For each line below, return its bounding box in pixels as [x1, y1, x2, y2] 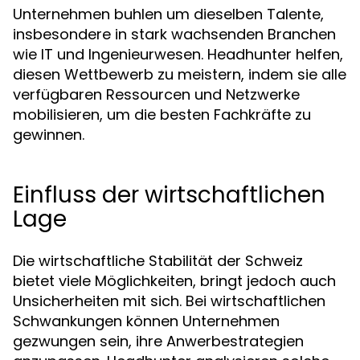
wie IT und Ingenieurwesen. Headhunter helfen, [13, 44, 343, 64]
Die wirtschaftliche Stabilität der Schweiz [13, 251, 303, 271]
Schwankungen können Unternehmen [13, 311, 280, 331]
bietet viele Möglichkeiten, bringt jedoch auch [13, 271, 336, 291]
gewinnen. [13, 125, 84, 145]
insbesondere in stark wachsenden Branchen [13, 24, 336, 44]
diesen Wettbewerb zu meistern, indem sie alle [13, 64, 346, 84]
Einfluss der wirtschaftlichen [13, 179, 325, 211]
